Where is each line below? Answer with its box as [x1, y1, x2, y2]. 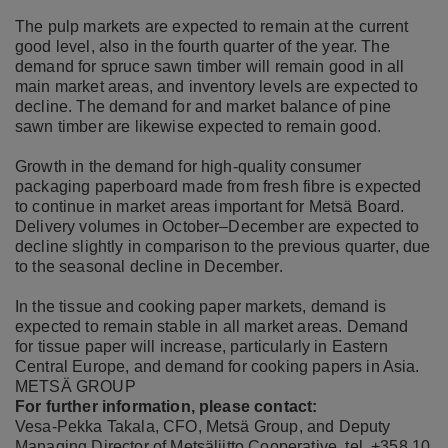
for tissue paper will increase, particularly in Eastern [15, 337, 388, 355]
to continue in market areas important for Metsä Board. [15, 197, 405, 215]
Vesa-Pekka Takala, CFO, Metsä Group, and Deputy [15, 417, 391, 435]
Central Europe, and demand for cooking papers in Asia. [15, 357, 420, 375]
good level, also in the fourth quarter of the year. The [15, 37, 390, 55]
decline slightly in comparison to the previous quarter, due [15, 237, 431, 255]
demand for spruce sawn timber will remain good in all [15, 57, 405, 75]
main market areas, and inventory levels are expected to [15, 77, 418, 95]
